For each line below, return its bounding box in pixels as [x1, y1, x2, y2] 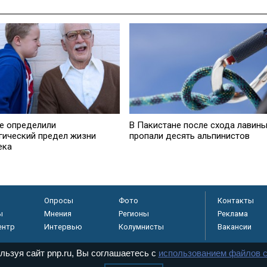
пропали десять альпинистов [129, 130, 250, 141]
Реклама [218, 209, 248, 219]
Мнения [44, 209, 72, 219]
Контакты [218, 196, 254, 206]
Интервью [44, 222, 82, 232]
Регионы [118, 209, 149, 219]
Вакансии [218, 222, 252, 232]
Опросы [44, 196, 73, 206]
